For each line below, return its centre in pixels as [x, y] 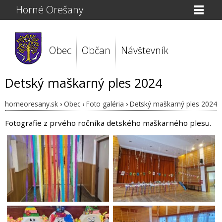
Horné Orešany [50, 10]
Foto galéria [105, 104]
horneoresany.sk [31, 104]
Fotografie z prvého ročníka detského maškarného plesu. [108, 123]
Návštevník [145, 50]
